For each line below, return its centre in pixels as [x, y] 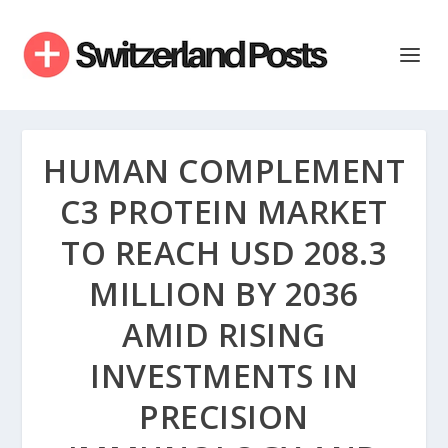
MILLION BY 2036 [224, 293]
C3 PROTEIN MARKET [224, 211]
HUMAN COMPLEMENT [224, 170]
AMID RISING [224, 334]
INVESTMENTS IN [224, 375]
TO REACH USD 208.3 [224, 252]
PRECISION [224, 416]
